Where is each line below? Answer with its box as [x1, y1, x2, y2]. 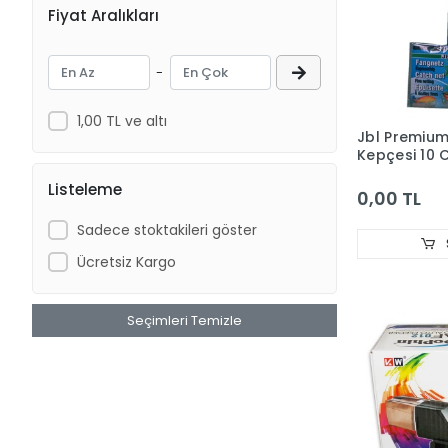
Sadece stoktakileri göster [76, 219, 257, 240]
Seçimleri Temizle [127, 311, 242, 330]
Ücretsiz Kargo [76, 251, 176, 272]
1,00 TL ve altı [76, 110, 167, 131]
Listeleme [48, 178, 122, 200]
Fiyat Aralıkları [48, 4, 159, 26]
